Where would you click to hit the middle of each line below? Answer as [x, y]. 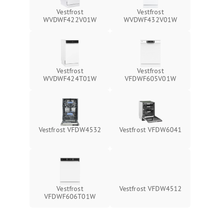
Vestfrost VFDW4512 [151, 188]
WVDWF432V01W [151, 19]
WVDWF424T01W [70, 78]
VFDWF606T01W [70, 196]
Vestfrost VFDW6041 [151, 129]
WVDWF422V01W [70, 19]
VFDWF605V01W [151, 78]
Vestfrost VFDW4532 [70, 129]
